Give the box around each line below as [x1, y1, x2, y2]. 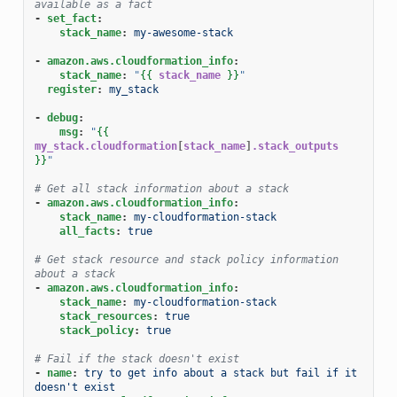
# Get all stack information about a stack [34, 182, 289, 195]
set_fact [46, 12, 97, 25]
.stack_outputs [251, 139, 339, 152]
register [46, 82, 97, 96]
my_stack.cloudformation [34, 139, 177, 152]
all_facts [58, 224, 115, 237]
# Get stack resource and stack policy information [34, 253, 339, 266]
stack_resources [58, 309, 152, 323]
